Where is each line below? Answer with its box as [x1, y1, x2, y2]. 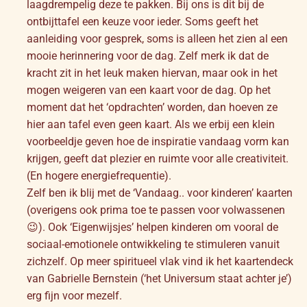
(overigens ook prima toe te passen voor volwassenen [27, 203, 285, 217]
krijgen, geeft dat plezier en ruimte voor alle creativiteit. [27, 151, 288, 165]
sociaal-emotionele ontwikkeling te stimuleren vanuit [27, 237, 280, 251]
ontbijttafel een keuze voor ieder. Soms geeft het [27, 14, 258, 28]
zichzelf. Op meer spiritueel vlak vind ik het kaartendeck [27, 254, 293, 268]
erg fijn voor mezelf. [27, 288, 122, 302]
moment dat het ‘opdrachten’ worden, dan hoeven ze [27, 100, 278, 114]
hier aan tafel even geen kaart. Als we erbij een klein [27, 117, 275, 131]
